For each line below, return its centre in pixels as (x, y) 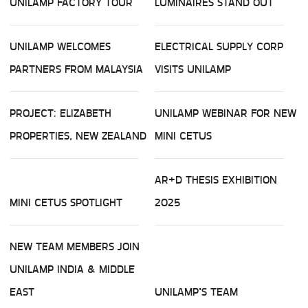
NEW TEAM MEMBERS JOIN (75, 247)
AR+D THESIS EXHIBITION (216, 180)
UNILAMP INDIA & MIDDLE (72, 269)
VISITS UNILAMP (193, 69)
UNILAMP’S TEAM (196, 292)
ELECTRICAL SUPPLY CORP (219, 47)
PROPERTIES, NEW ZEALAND (78, 136)
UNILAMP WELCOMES (60, 47)
